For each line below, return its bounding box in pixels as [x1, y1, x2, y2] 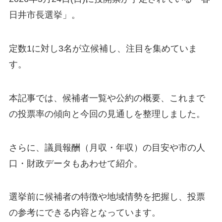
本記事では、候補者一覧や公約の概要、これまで [8, 93, 205, 103]
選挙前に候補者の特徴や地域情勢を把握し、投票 [8, 192, 205, 202]
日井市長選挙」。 [8, 10, 80, 20]
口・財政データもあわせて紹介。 [8, 158, 143, 168]
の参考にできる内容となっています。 [8, 208, 161, 218]
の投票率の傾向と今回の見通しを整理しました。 [8, 109, 205, 119]
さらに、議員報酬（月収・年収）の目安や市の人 [8, 142, 205, 153]
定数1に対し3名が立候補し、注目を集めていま [8, 44, 197, 54]
